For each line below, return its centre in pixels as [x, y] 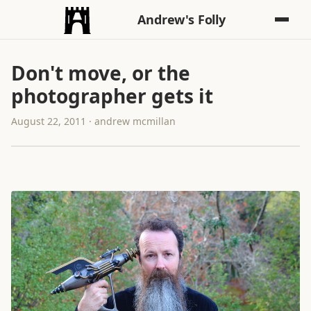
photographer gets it [112, 96]
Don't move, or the [101, 73]
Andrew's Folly [182, 19]
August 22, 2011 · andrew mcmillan [93, 121]
